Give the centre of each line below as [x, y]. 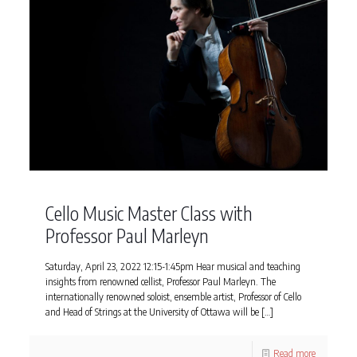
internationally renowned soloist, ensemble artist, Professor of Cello [173, 297]
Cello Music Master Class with [149, 214]
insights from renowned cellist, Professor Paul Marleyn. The [160, 282]
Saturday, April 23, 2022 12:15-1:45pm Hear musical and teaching [173, 267]
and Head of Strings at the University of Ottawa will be [152, 312]
